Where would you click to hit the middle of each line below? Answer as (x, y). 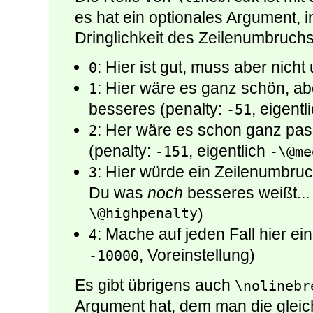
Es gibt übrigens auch (155, 285)
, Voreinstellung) (197, 255)
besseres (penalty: (158, 109)
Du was (118, 192)
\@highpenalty (143, 213)
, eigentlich (229, 151)
